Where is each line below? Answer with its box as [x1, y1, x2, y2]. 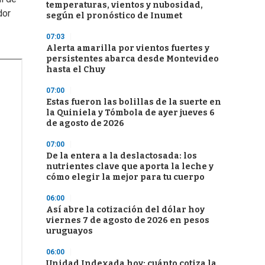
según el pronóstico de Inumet [46, 11, 182, 21]
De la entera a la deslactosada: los [46, 151, 197, 161]
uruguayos [46, 226, 93, 236]
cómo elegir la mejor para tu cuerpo [46, 172, 205, 182]
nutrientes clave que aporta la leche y [46, 161, 214, 172]
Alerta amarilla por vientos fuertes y [46, 43, 209, 53]
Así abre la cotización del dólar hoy [46, 205, 205, 215]
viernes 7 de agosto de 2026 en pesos [46, 215, 209, 225]
